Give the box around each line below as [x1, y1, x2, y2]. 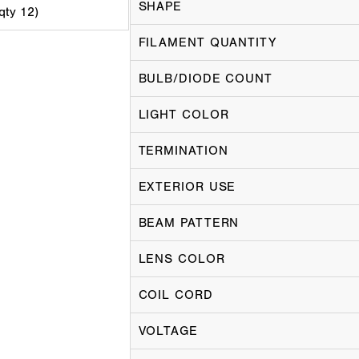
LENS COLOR [138, 252, 225, 266]
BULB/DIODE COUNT [138, 71, 272, 86]
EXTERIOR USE [138, 179, 236, 194]
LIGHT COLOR [138, 107, 229, 122]
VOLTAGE [138, 324, 198, 338]
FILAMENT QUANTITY [138, 35, 276, 50]
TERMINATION [138, 143, 228, 158]
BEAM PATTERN [138, 216, 240, 230]
